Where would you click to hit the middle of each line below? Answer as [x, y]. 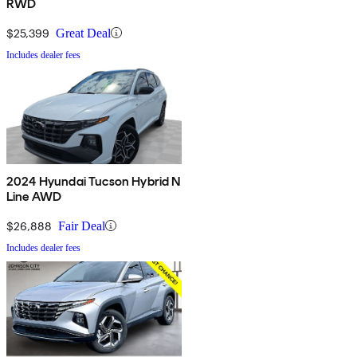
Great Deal [83, 33]
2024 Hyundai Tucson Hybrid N [94, 181]
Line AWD [34, 196]
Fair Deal [82, 226]
